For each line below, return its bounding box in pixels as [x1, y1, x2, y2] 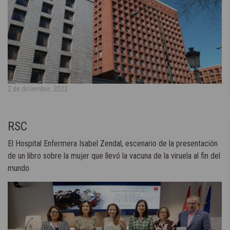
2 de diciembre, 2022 [8, 85, 68, 94]
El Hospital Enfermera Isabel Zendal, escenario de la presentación [8, 139, 218, 149]
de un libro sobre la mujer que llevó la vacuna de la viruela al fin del [8, 151, 220, 161]
